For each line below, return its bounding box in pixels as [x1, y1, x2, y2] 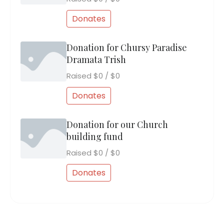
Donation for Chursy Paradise [66, 41, 187, 54]
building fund [66, 130, 123, 143]
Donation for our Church [66, 118, 168, 131]
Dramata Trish [66, 53, 126, 66]
